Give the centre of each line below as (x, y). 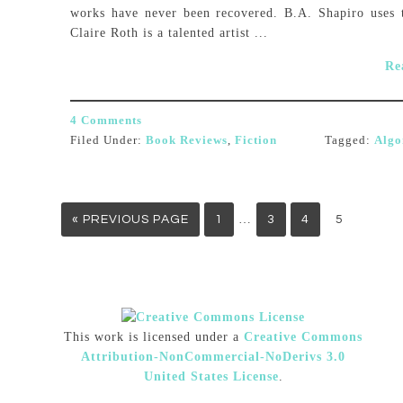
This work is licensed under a (154, 337)
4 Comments (106, 120)
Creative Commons (303, 337)
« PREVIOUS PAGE (130, 219)
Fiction (256, 140)
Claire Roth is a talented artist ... (169, 33)
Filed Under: (108, 140)
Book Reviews (187, 140)
